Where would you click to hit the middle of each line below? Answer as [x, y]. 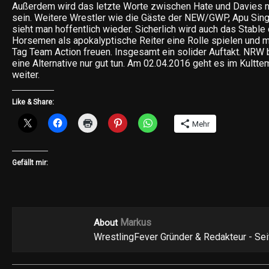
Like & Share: [33, 102]
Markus [136, 222]
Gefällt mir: [30, 162]
